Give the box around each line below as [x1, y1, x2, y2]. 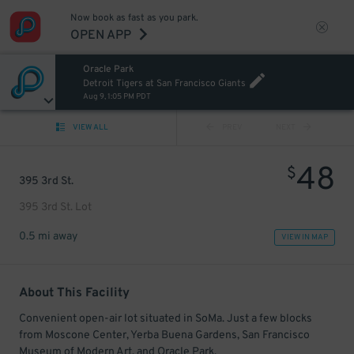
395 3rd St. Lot [19, 201, 92, 214]
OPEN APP [70, 28, 131, 43]
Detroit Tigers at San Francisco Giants [82, 77, 246, 90]
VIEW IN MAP [281, 232, 328, 243]
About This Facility [19, 285, 130, 301]
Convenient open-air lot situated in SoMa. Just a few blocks [19, 312, 312, 326]
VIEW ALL [73, 122, 108, 133]
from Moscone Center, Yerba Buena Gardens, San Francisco [19, 329, 310, 342]
